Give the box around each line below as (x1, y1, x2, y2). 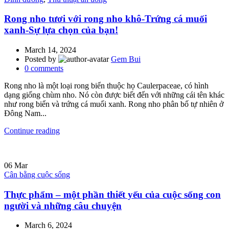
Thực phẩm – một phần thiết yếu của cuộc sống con (4, 189, 221, 200)
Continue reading (4, 126, 60, 135)
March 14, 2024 (25, 45, 76, 54)
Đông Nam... (4, 108, 47, 118)
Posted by (25, 54, 58, 63)
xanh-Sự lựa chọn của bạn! (4, 25, 118, 36)
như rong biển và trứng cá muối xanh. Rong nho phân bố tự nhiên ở (4, 99, 223, 108)
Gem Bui (111, 54, 141, 63)
